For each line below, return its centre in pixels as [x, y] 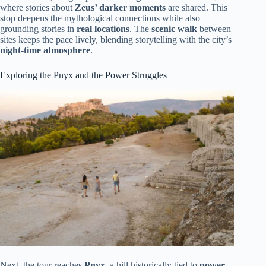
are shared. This [197, 8]
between [214, 29]
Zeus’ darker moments [120, 8]
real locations [103, 29]
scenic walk [174, 29]
